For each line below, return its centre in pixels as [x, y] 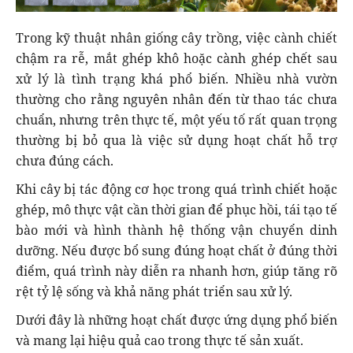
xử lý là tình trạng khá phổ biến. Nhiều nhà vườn [176, 78]
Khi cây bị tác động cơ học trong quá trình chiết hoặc [176, 189]
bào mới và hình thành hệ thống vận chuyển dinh [176, 230]
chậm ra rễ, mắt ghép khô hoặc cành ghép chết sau [176, 58]
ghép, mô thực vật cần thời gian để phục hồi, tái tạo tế [176, 209]
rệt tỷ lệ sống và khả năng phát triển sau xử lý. [154, 291]
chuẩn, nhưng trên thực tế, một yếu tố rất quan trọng [176, 119]
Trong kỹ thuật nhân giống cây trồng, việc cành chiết [176, 37]
